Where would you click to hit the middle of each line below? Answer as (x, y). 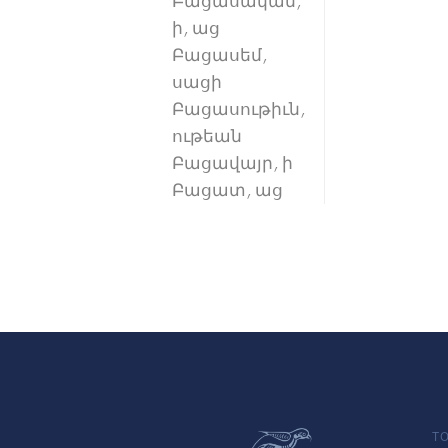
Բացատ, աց (227, 190)
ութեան (207, 136)
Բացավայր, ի (232, 163)
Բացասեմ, (219, 55)
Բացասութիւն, (238, 109)
